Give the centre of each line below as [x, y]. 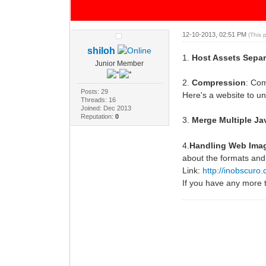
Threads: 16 [99, 99]
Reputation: [98, 116]
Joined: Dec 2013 [106, 108]
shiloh [102, 50]
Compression [218, 82]
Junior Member [120, 63]
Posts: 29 [95, 91]
